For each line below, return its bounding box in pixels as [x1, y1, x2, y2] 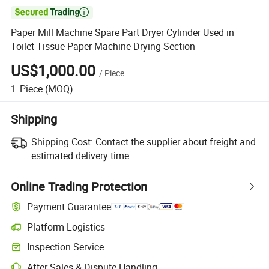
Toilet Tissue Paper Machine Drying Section [11, 40, 196, 53]
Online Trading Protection [11, 178, 148, 195]
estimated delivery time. [31, 148, 131, 162]
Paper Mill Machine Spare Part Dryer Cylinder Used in [11, 26, 235, 40]
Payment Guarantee [27, 200, 112, 214]
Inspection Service [27, 240, 104, 254]
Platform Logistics [27, 220, 106, 234]
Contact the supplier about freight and [95, 134, 256, 148]
